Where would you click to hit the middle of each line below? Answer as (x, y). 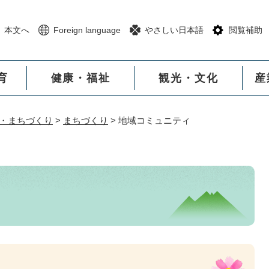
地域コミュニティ (154, 120)
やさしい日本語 (174, 30)
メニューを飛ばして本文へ (134, 8)
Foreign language (87, 30)
